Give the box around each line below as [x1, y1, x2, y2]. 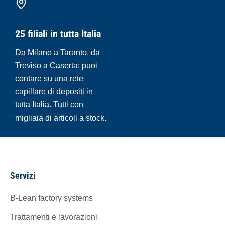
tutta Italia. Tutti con [15, 100, 83, 109]
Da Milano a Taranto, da [15, 48, 100, 57]
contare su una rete [15, 74, 83, 83]
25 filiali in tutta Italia [15, 27, 101, 40]
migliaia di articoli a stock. [15, 113, 106, 122]
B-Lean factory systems [10, 193, 93, 202]
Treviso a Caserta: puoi [15, 61, 97, 70]
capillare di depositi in [15, 87, 93, 96]
